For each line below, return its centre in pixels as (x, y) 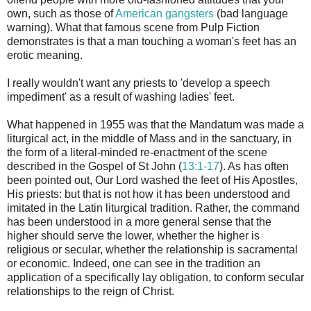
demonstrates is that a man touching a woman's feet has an (152, 41)
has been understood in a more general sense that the (139, 221)
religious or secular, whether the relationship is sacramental (152, 249)
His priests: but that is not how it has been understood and (149, 194)
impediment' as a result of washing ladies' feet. (121, 96)
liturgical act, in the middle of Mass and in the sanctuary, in (149, 138)
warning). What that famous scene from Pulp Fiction (133, 27)
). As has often (254, 166)
